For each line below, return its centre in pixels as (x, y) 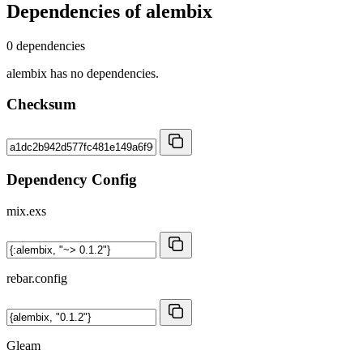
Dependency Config (72, 179)
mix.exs (26, 211)
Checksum (41, 105)
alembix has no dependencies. (83, 73)
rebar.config (37, 278)
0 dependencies (46, 45)
